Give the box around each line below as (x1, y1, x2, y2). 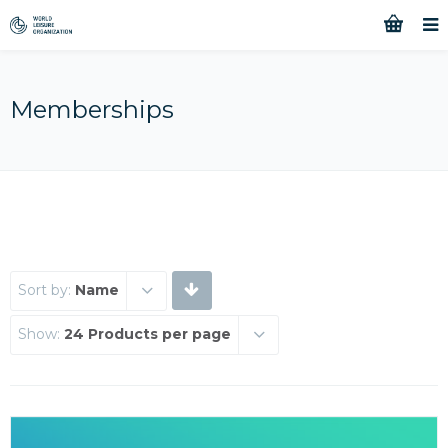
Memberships (10, 95, 174, 124)
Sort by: (18, 281, 75, 299)
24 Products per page (64, 325, 231, 343)
